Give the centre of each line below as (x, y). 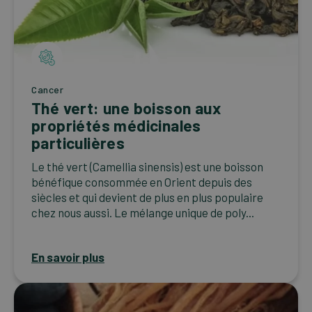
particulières (78, 142)
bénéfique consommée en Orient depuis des (142, 181)
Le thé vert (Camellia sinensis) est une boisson (147, 166)
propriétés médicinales (116, 125)
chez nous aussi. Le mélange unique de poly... (143, 212)
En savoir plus (68, 257)
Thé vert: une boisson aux (126, 108)
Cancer (48, 89)
